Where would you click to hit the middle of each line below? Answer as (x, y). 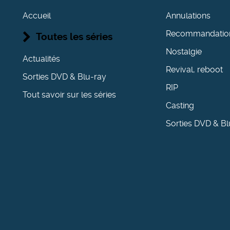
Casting (180, 106)
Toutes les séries (74, 37)
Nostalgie (184, 52)
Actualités (42, 59)
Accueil (37, 16)
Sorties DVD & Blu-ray (65, 77)
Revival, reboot (194, 70)
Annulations (188, 16)
